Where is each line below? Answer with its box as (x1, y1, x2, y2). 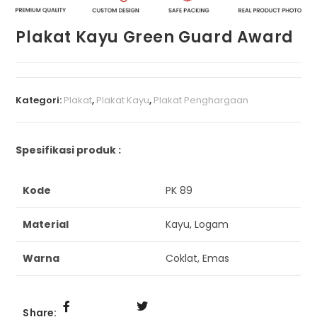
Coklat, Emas (166, 251, 230, 266)
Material (23, 217, 69, 232)
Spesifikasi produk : (16, 143, 122, 158)
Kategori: (16, 93, 64, 108)
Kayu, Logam (166, 217, 229, 232)
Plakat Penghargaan (154, 93, 249, 108)
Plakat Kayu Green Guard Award (16, 26, 294, 49)
